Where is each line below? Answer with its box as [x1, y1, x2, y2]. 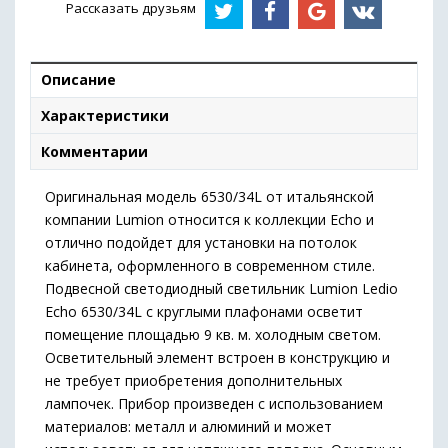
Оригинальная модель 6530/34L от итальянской [45, 186, 374, 206]
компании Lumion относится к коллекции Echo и [45, 209, 374, 229]
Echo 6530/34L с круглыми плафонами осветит [45, 301, 363, 321]
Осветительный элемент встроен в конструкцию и [45, 347, 390, 367]
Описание [41, 69, 116, 89]
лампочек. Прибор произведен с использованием [45, 393, 383, 413]
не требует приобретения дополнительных [45, 370, 342, 390]
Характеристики [41, 105, 169, 125]
